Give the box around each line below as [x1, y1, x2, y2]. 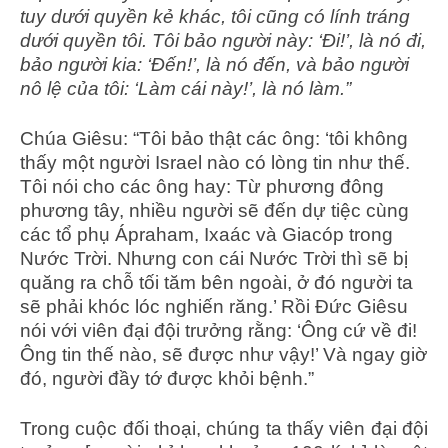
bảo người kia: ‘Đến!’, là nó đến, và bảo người [20, 53, 409, 75]
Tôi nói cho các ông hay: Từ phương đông [20, 175, 384, 197]
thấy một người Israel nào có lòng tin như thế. [20, 151, 410, 173]
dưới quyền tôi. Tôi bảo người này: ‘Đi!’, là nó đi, [20, 29, 426, 51]
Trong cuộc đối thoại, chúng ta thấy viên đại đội [20, 417, 428, 439]
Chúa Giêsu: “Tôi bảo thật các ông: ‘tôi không [20, 127, 408, 149]
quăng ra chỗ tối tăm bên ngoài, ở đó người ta [20, 271, 413, 293]
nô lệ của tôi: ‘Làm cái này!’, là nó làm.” [20, 77, 356, 99]
